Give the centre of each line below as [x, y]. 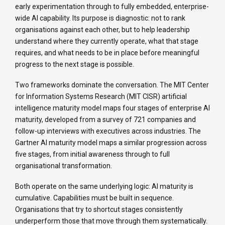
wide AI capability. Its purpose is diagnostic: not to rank [100, 18]
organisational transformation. [64, 166]
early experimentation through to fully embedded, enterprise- [112, 7]
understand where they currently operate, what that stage [107, 41]
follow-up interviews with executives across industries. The [108, 131]
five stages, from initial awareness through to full [92, 154]
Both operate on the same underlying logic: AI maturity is [104, 187]
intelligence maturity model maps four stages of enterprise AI [113, 108]
